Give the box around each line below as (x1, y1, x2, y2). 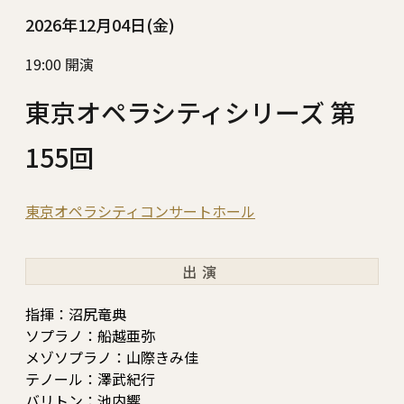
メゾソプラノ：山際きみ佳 (25, 346, 198, 369)
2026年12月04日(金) (25, 13, 175, 37)
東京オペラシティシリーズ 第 (25, 94, 355, 131)
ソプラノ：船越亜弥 (25, 325, 155, 347)
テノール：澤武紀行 (25, 368, 155, 390)
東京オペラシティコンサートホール (25, 200, 255, 223)
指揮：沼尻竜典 (25, 303, 126, 326)
